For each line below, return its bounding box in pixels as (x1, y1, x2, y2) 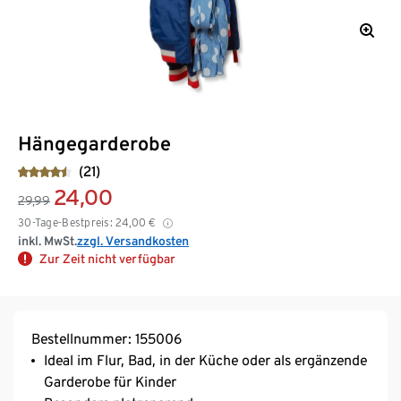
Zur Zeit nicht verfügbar (39, 251, 175, 266)
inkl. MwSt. (18, 233, 77, 248)
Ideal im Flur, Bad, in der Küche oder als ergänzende (44, 351, 367, 369)
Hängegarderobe (18, 131, 171, 155)
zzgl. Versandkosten (77, 233, 189, 248)
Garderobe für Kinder (44, 372, 176, 390)
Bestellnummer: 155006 (31, 329, 182, 347)
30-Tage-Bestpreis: (18, 215, 114, 229)
